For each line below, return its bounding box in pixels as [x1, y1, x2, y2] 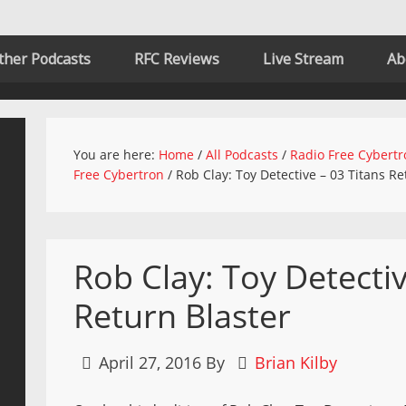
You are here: [73, 146, 159, 163]
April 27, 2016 [99, 352, 202, 373]
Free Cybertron [73, 166, 165, 183]
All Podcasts [206, 146, 279, 163]
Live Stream [263, 49, 343, 69]
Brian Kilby [255, 352, 338, 373]
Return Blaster [73, 294, 292, 338]
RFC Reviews [134, 49, 219, 69]
